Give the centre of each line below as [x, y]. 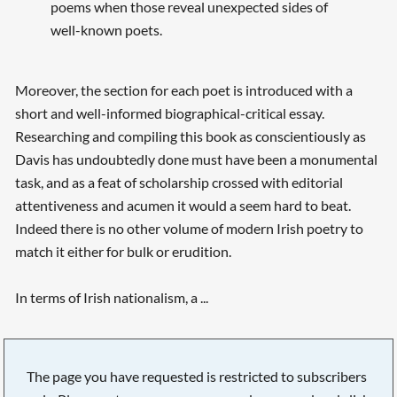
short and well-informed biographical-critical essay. [169, 113]
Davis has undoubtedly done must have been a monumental [196, 160]
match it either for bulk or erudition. [123, 252]
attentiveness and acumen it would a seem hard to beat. [183, 206]
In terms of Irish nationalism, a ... [111, 298]
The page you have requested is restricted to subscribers [197, 376]
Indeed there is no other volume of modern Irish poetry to [189, 229]
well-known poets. [106, 30]
